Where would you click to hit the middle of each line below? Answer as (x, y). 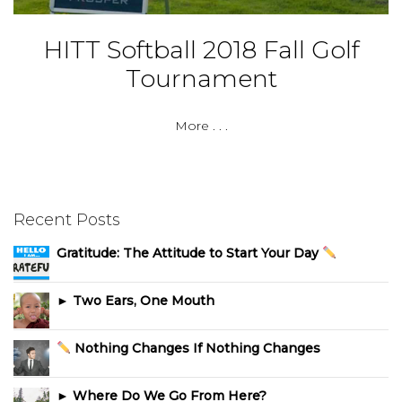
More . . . (201, 125)
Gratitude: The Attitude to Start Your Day (189, 253)
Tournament (201, 78)
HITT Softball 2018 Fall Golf (201, 49)
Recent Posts (67, 219)
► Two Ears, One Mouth (135, 301)
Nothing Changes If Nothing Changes (195, 348)
